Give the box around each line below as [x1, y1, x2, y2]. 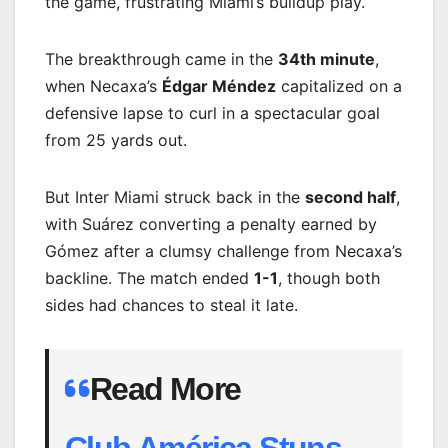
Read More [90, 370, 241, 407]
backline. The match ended [45, 267, 254, 288]
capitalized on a [276, 75, 402, 96]
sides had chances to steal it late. [45, 294, 298, 315]
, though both [278, 267, 380, 288]
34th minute [278, 48, 375, 69]
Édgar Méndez [162, 75, 276, 96]
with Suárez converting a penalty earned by [45, 213, 377, 234]
